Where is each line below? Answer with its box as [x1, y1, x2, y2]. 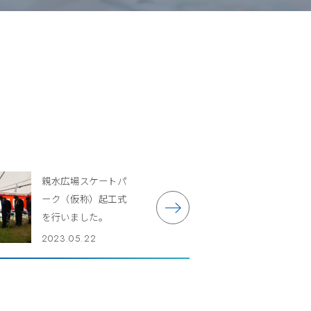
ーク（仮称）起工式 [42, 192, 127, 206]
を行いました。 [42, 210, 108, 224]
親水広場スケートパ [42, 174, 127, 188]
